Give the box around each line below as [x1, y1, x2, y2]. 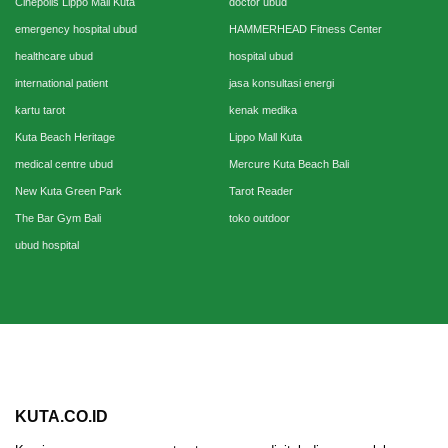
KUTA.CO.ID [15, 408, 108, 426]
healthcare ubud [15, 50, 93, 63]
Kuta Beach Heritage [15, 131, 115, 144]
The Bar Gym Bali [15, 212, 101, 225]
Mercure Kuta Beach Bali [229, 158, 349, 171]
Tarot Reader [229, 185, 293, 198]
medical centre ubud [15, 158, 113, 171]
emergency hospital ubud [15, 23, 137, 36]
